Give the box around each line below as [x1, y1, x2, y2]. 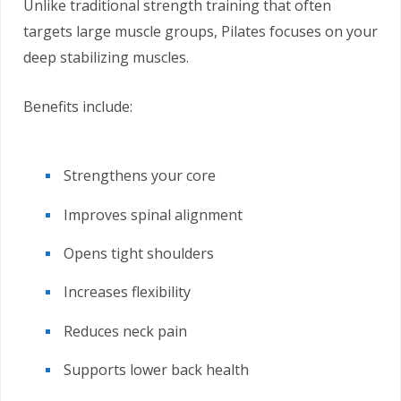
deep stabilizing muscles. [23, 47, 189, 68]
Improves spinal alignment [64, 204, 243, 225]
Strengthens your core [64, 166, 216, 186]
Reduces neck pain [64, 320, 187, 341]
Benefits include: [23, 97, 132, 117]
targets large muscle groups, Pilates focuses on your [23, 21, 378, 42]
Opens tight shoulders [64, 243, 214, 263]
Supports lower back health [64, 360, 249, 380]
